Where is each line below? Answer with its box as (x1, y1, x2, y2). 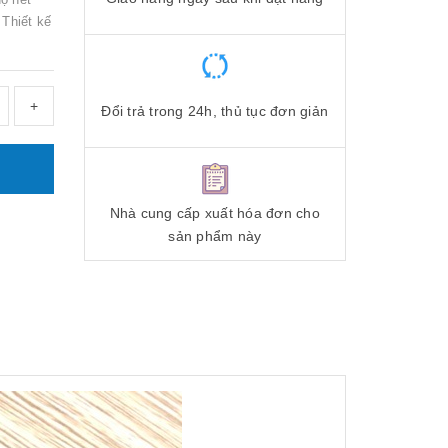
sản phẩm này (168, 227, 262, 244)
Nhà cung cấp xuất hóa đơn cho (109, 204, 320, 221)
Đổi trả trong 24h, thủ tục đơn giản (101, 103, 329, 119)
